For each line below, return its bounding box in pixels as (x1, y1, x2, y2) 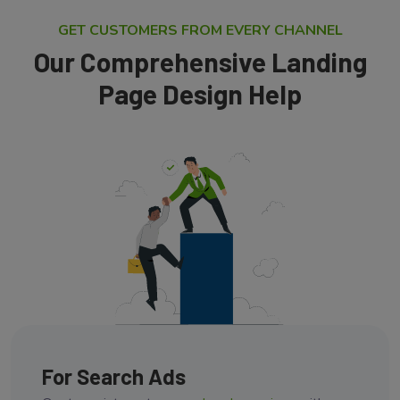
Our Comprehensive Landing (33, 46, 367, 79)
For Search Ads (42, 362, 186, 389)
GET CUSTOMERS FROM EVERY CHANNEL (57, 21, 343, 41)
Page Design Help (98, 78, 302, 111)
